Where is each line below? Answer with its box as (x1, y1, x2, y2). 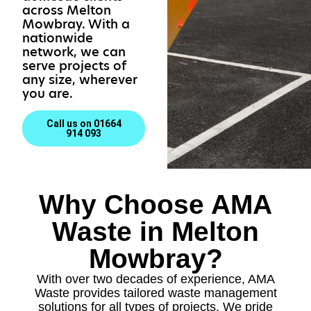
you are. (22, 85, 73, 102)
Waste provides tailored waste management (34, 286, 277, 301)
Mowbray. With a (22, 15, 130, 33)
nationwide (22, 29, 93, 47)
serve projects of (22, 57, 126, 74)
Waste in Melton (52, 216, 259, 247)
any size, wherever (22, 71, 137, 88)
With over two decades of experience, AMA (36, 272, 275, 287)
